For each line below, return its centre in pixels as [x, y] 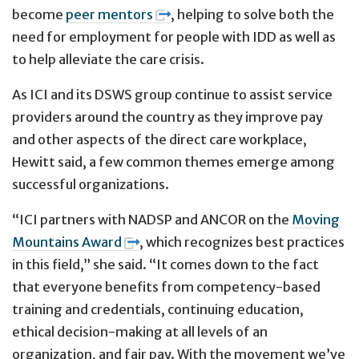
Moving [316, 220]
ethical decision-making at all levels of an [140, 332]
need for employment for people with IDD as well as [174, 36]
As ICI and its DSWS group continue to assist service [172, 94]
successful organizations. [91, 184]
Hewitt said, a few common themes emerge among [173, 161]
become [39, 14]
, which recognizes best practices [242, 242]
